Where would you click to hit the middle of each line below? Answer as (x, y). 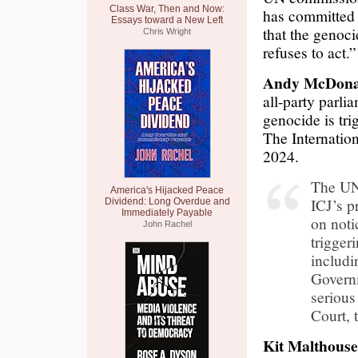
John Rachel (167, 224)
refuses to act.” (310, 52)
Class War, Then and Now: (167, 9)
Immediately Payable (167, 213)
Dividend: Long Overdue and (167, 201)
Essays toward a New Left (167, 20)
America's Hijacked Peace (167, 190)
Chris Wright (167, 31)
